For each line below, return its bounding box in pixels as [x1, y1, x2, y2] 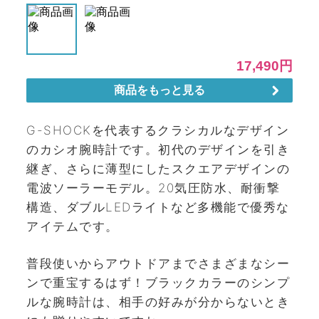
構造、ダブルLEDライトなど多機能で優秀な [26, 199, 290, 214]
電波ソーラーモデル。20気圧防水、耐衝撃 [26, 180, 280, 195]
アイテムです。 [26, 219, 119, 234]
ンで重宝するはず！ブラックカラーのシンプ [26, 276, 290, 290]
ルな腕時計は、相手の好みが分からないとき [26, 295, 290, 309]
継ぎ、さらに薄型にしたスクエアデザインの [26, 161, 290, 176]
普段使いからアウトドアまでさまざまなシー [26, 256, 290, 271]
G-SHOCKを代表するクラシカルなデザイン [26, 122, 289, 137]
